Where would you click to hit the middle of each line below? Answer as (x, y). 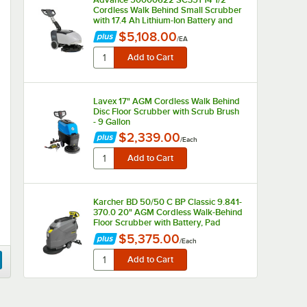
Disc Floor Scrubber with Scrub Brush (166, 111)
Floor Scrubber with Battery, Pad (157, 222)
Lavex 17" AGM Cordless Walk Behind (166, 101)
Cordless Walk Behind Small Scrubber (167, 10)
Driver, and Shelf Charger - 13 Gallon (164, 233)
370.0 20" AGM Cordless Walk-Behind (168, 212)
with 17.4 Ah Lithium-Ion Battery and (163, 20)
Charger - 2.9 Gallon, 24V (143, 30)
